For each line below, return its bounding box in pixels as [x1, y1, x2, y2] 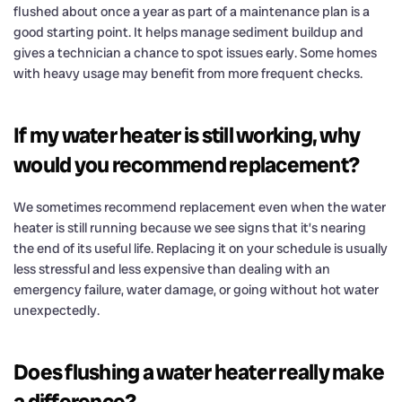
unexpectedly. [13, 301, 100, 319]
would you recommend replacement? [13, 150, 359, 179]
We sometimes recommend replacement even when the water [13, 197, 386, 216]
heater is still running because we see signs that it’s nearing [13, 218, 366, 237]
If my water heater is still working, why [13, 120, 360, 149]
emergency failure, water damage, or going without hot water [13, 280, 379, 299]
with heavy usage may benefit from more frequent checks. [13, 64, 363, 83]
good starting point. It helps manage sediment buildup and [13, 22, 363, 41]
